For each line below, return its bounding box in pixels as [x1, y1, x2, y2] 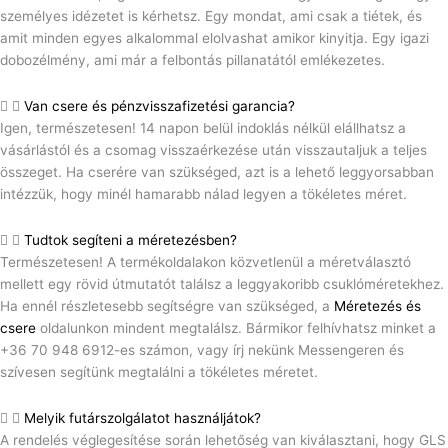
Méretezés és [334, 298, 421, 315]
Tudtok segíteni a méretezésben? [24, 232, 237, 249]
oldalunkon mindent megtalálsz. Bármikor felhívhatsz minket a [36, 320, 436, 337]
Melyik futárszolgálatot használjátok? [24, 410, 261, 427]
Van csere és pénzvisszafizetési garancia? [24, 98, 295, 115]
